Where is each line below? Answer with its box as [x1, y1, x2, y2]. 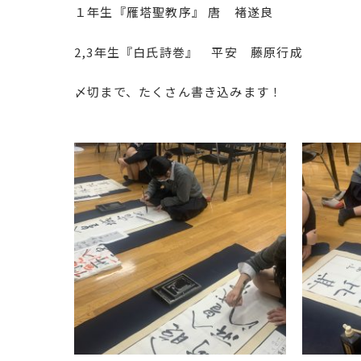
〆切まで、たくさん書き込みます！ [74, 83, 283, 100]
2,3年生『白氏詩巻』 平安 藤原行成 [74, 43, 303, 60]
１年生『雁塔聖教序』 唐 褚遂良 [74, 3, 274, 20]
